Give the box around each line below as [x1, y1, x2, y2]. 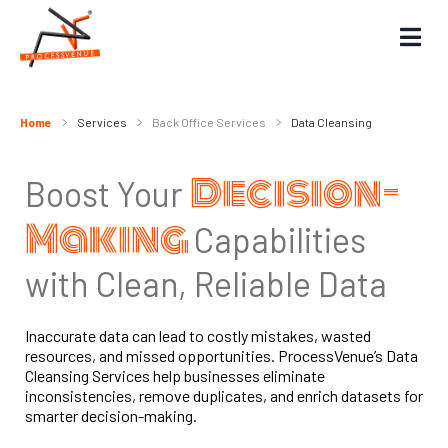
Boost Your [25, 173, 190, 214]
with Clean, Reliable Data [25, 263, 387, 304]
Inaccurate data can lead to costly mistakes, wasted [25, 326, 371, 345]
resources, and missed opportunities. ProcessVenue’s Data [25, 346, 418, 365]
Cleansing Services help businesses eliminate [25, 366, 325, 385]
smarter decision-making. [25, 406, 197, 425]
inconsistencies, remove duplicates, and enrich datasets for [25, 386, 423, 405]
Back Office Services [152, 115, 266, 129]
